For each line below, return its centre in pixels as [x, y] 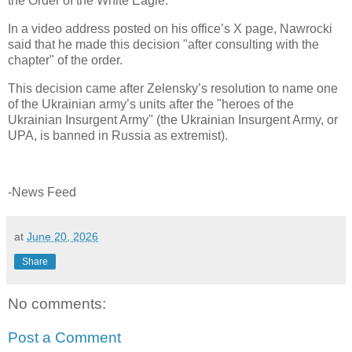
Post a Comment [64, 338]
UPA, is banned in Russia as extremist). [118, 136]
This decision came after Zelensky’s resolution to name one [173, 89]
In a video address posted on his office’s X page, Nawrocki [170, 29]
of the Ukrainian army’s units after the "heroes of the [151, 104]
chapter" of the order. [65, 60]
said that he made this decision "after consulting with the [163, 45]
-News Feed [42, 192]
